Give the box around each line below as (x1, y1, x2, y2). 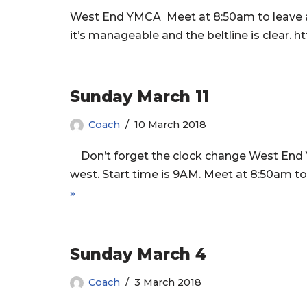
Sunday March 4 (70, 245, 207, 265)
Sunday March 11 (70, 87, 209, 107)
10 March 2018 (134, 119, 206, 132)
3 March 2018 (134, 276, 201, 289)
